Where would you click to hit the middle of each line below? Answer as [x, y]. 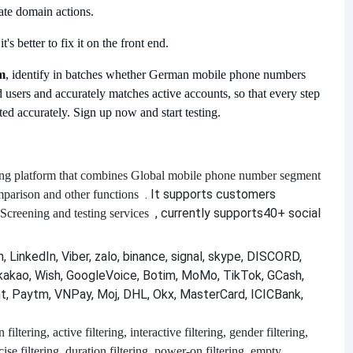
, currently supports [209, 214]
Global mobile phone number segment [226, 176]
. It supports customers [210, 195]
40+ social [292, 214]
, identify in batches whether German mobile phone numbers [156, 75]
